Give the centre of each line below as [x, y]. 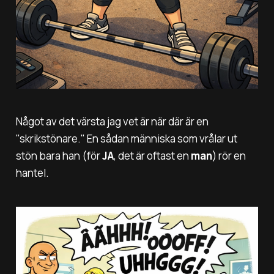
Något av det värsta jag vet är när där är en [112, 122]
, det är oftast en [152, 156]
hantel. [32, 173]
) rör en [229, 156]
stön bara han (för [59, 156]
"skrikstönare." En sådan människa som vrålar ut [126, 139]
